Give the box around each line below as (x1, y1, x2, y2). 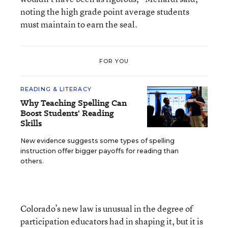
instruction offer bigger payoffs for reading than (20, 147, 179, 155)
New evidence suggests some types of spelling (20, 137, 175, 145)
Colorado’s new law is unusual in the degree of (20, 203, 193, 214)
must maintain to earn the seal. (20, 18, 137, 30)
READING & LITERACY (20, 85, 92, 93)
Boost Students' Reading (20, 107, 114, 119)
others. (20, 157, 44, 165)
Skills (20, 118, 42, 129)
